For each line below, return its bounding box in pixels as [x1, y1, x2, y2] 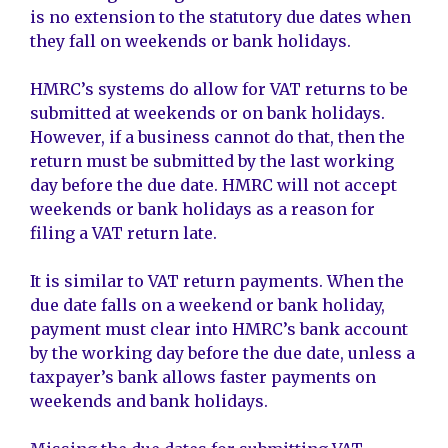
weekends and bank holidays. [30, 391, 268, 412]
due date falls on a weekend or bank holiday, [30, 295, 385, 316]
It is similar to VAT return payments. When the [30, 271, 404, 292]
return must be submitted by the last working [30, 151, 394, 172]
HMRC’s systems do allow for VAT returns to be [30, 79, 408, 100]
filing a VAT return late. [30, 223, 217, 244]
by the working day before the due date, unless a [30, 343, 415, 364]
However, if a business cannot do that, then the [30, 127, 405, 148]
